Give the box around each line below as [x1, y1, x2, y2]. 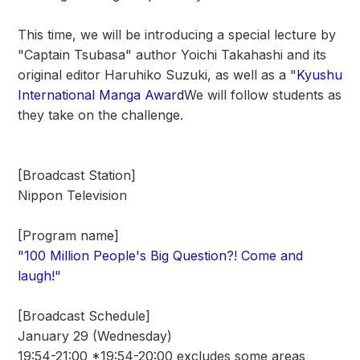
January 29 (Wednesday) [18, 328, 172, 344]
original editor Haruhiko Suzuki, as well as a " [18, 67, 297, 83]
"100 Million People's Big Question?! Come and [18, 247, 303, 264]
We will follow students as [184, 87, 342, 103]
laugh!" [18, 268, 61, 284]
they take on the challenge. [18, 107, 183, 123]
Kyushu [297, 67, 342, 83]
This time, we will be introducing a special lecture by [18, 27, 336, 43]
